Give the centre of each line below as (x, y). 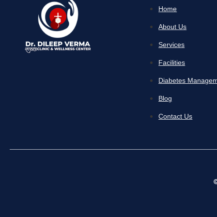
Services (172, 45)
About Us (173, 27)
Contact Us (176, 116)
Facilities (172, 62)
